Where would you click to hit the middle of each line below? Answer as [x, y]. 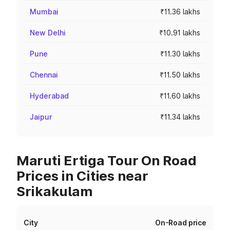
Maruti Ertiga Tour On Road [107, 160]
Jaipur [41, 117]
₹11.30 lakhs [180, 54]
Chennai [44, 75]
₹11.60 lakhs [180, 96]
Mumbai [44, 12]
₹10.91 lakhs [180, 33]
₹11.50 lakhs [180, 75]
